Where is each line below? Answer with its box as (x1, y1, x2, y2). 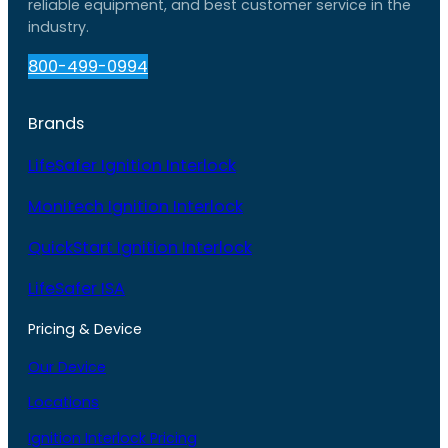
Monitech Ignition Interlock (28, 194, 243, 218)
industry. (28, 17, 89, 38)
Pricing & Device (28, 318, 142, 339)
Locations (28, 392, 99, 413)
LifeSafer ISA (28, 277, 125, 301)
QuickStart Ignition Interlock (28, 236, 252, 260)
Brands (28, 112, 84, 136)
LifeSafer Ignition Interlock (28, 153, 236, 177)
